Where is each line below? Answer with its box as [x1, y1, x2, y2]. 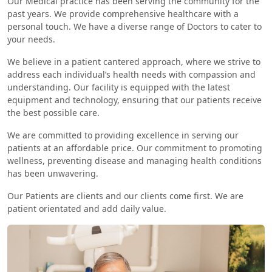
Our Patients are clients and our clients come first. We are [7, 189, 243, 202]
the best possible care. [7, 106, 100, 118]
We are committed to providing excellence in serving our [7, 129, 239, 141]
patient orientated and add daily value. [7, 202, 166, 214]
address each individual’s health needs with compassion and [7, 68, 256, 80]
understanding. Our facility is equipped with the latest [7, 81, 230, 93]
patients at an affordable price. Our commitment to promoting [7, 141, 262, 154]
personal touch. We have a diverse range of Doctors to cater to [7, 20, 262, 32]
